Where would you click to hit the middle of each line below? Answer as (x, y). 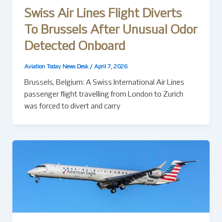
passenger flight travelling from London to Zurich (104, 95)
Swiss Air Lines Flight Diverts (103, 14)
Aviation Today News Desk (57, 67)
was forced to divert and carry (72, 107)
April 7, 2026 (111, 67)
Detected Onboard (75, 47)
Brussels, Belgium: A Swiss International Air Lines (104, 83)
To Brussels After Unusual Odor (111, 30)
